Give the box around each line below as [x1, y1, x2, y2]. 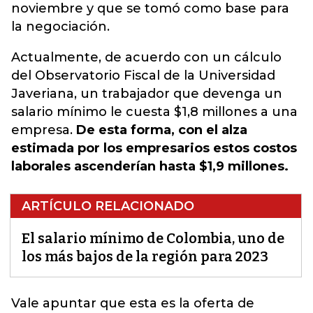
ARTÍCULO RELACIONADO [22, 198, 194, 214]
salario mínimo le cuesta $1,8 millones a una [11, 104, 298, 119]
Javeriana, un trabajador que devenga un [11, 86, 282, 101]
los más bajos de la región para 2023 [22, 248, 268, 265]
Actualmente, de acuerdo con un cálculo [11, 50, 282, 65]
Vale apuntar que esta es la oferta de [11, 296, 254, 311]
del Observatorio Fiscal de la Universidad [11, 68, 275, 83]
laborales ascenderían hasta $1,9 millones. [11, 159, 289, 174]
